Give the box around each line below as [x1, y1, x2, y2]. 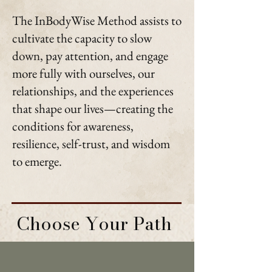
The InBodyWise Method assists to [12, 12, 182, 29]
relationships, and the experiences [12, 83, 174, 99]
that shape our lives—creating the [12, 100, 173, 117]
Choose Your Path [16, 209, 177, 237]
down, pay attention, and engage [12, 47, 168, 64]
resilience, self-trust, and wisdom [12, 135, 170, 152]
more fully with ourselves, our [12, 65, 155, 81]
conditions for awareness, [12, 118, 134, 134]
